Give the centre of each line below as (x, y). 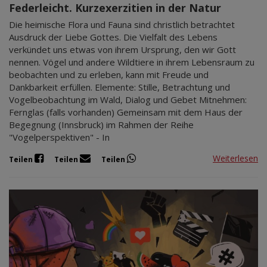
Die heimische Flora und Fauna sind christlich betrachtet (122, 24)
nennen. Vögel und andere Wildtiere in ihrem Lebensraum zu (132, 62)
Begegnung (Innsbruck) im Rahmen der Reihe (101, 124)
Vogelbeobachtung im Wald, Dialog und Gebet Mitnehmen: (128, 99)
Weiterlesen (235, 159)
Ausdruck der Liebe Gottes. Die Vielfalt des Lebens (113, 37)
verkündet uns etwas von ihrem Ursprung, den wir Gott (122, 49)
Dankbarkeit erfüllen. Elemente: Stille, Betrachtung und (119, 87)
